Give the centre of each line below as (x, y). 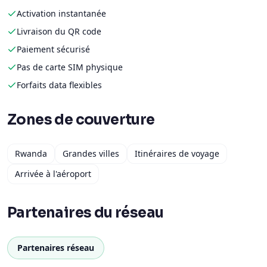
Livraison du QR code (59, 31)
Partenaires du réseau (86, 213)
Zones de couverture (81, 120)
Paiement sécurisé (53, 49)
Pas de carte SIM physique (70, 67)
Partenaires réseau (56, 248)
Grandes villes (91, 153)
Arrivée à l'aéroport (53, 174)
